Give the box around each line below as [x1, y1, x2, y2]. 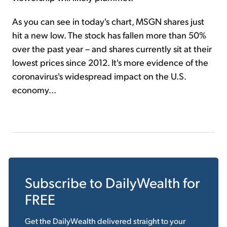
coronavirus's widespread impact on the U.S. [12, 70, 186, 82]
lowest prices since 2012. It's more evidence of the [12, 56, 208, 68]
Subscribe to [25, 173, 105, 192]
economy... [12, 84, 56, 96]
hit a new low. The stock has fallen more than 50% [12, 29, 206, 41]
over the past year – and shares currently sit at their [12, 43, 212, 55]
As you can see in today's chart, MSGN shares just [12, 15, 204, 27]
